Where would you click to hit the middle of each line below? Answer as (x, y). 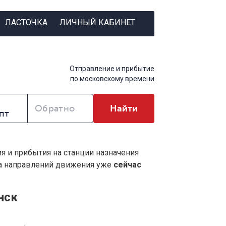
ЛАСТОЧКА (26, 22)
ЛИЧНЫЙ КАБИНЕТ (97, 22)
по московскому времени (112, 79)
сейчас (127, 165)
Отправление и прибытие (112, 69)
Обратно (55, 109)
